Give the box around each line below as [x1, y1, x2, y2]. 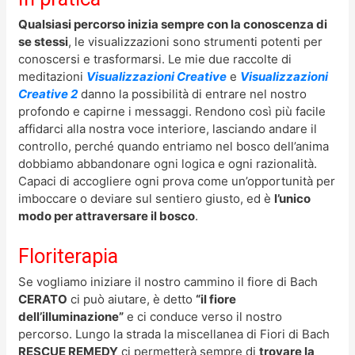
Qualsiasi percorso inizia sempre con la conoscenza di [18, 16, 328, 32]
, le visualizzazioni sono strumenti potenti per [68, 33, 323, 49]
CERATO [18, 291, 68, 307]
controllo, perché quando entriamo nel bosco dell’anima [18, 138, 330, 154]
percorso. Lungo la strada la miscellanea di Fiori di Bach [18, 326, 330, 342]
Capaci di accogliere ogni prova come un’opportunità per [18, 173, 336, 189]
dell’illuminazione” [18, 308, 124, 324]
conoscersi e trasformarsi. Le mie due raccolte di [18, 51, 292, 67]
